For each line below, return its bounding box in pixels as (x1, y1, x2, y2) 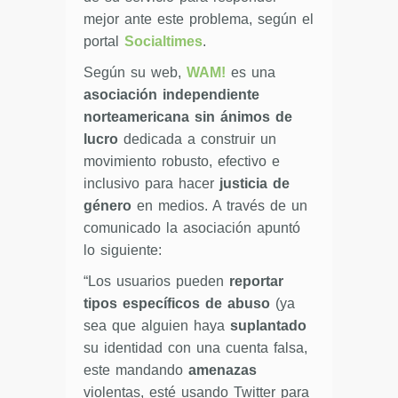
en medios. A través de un (131, 197, 307, 213)
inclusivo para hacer (84, 175, 214, 191)
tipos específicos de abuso (84, 295, 270, 311)
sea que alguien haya (84, 317, 230, 333)
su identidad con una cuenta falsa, (84, 339, 307, 355)
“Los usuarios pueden (84, 273, 229, 289)
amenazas (188, 362, 257, 378)
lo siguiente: (84, 242, 162, 258)
